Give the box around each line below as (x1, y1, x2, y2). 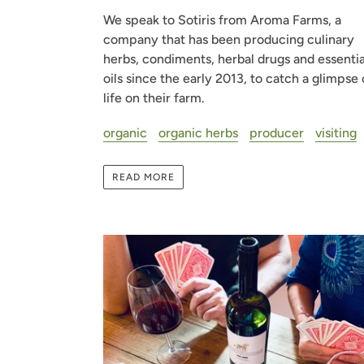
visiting (315, 124, 357, 141)
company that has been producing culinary (103, 32, 354, 48)
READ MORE (112, 171, 175, 184)
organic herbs (158, 124, 238, 141)
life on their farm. (103, 90, 205, 106)
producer (249, 124, 304, 141)
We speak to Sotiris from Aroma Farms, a (103, 12, 341, 28)
